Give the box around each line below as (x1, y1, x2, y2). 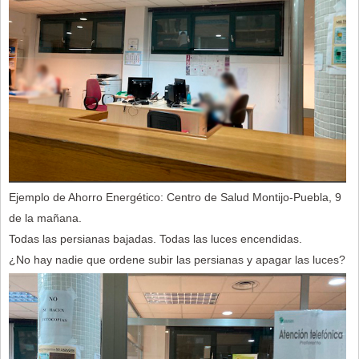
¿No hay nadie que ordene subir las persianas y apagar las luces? (9, 252, 345, 266)
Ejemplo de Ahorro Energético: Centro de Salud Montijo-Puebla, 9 (9, 190, 341, 204)
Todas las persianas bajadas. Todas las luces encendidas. (9, 232, 302, 245)
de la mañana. (9, 211, 82, 224)
